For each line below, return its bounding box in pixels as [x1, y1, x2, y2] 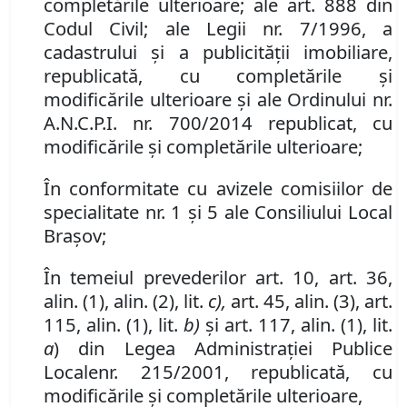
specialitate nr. [44, 199, 172, 225]
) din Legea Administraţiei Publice [54, 335, 392, 362]
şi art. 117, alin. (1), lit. [200, 312, 392, 338]
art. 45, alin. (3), [226, 288, 364, 314]
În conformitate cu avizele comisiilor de [44, 175, 392, 202]
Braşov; [44, 223, 106, 249]
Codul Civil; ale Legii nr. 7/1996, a [44, 15, 392, 42]
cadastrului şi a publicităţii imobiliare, [44, 39, 392, 65]
